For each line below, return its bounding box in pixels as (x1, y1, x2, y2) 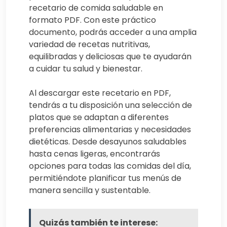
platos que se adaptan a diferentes (29, 111, 169, 124)
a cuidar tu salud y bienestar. (29, 63, 142, 75)
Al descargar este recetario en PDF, (29, 87, 171, 99)
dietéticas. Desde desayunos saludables (29, 136, 186, 148)
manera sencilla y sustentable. (29, 184, 150, 197)
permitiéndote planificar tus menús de (29, 172, 181, 184)
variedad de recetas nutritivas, (29, 39, 150, 51)
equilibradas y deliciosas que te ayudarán (29, 51, 192, 63)
